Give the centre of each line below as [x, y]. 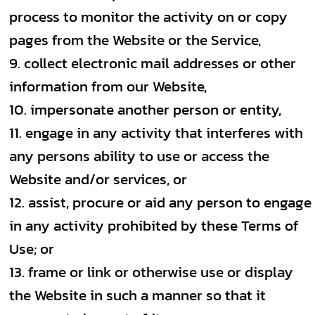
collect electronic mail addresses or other [160, 63]
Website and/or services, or [98, 179]
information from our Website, [108, 86]
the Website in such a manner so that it [137, 295]
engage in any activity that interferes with [164, 133]
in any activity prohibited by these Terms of [154, 225]
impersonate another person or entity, [156, 109]
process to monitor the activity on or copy [148, 17]
